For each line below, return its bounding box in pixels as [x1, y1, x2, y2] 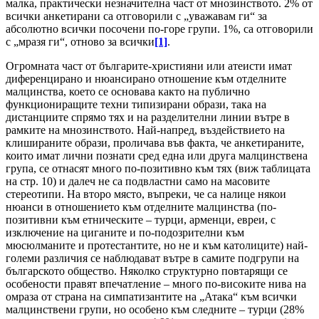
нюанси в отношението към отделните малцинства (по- [6, 201, 276, 214]
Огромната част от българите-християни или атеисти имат [6, 60, 292, 73]
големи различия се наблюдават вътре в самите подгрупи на [6, 252, 299, 265]
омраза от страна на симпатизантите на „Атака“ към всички [6, 291, 297, 303]
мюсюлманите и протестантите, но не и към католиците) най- [6, 239, 308, 252]
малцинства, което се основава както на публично [6, 85, 250, 98]
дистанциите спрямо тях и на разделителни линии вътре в [6, 111, 290, 124]
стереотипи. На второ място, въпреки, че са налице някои [6, 188, 286, 201]
